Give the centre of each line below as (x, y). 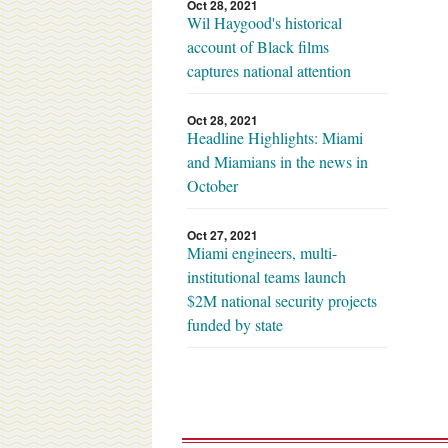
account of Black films (258, 46)
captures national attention (269, 70)
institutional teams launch (266, 276)
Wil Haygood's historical (264, 22)
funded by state (235, 324)
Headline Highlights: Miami (275, 137)
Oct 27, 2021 (222, 234)
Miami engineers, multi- (262, 252)
